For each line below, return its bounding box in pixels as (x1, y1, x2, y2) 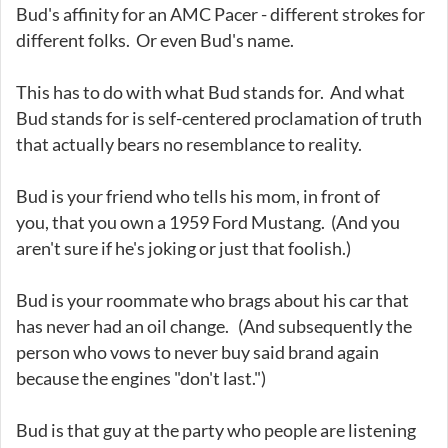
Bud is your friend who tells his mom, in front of (16, 184, 380, 207)
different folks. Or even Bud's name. (16, 28, 300, 51)
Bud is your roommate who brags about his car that (16, 288, 409, 311)
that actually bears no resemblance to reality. (16, 132, 362, 155)
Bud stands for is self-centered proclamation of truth (16, 106, 422, 129)
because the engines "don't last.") (16, 366, 266, 389)
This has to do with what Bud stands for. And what (16, 80, 405, 103)
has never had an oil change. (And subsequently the (16, 314, 412, 337)
